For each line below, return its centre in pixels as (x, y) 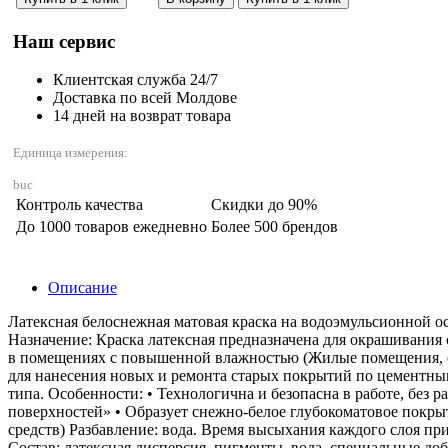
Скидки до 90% (264, 205)
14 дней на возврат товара (142, 116)
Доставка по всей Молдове (145, 98)
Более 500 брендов (274, 227)
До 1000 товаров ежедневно (111, 227)
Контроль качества (79, 205)
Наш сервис (64, 41)
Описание (82, 288)
